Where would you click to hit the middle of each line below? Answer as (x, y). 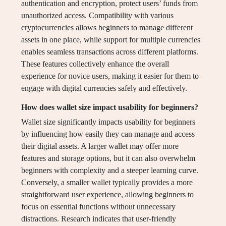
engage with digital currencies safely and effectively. (104, 88)
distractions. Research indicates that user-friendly (99, 219)
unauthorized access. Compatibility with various (97, 16)
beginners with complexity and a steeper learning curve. (110, 171)
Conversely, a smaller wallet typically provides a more (107, 183)
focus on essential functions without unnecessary (98, 207)
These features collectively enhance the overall (95, 64)
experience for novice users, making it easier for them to (110, 76)
